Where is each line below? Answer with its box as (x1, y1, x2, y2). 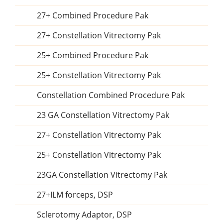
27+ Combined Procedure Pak (37, 10, 148, 21)
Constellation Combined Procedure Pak (37, 90, 185, 101)
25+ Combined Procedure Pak (37, 50, 148, 61)
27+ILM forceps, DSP (37, 189, 113, 200)
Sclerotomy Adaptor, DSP (37, 209, 132, 220)
